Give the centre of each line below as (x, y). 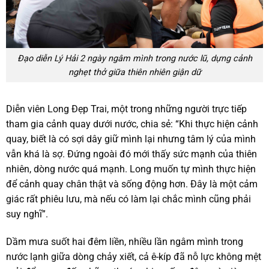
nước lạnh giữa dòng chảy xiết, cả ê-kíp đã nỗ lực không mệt (134, 257)
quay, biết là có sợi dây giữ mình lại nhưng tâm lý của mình (131, 139)
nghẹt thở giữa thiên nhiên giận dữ (134, 72)
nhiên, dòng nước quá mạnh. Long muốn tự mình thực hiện (131, 169)
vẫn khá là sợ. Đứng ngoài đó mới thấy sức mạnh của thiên (131, 154)
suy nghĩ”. (27, 214)
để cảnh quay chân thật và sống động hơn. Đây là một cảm (132, 184)
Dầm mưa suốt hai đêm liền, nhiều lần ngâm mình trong (125, 242)
